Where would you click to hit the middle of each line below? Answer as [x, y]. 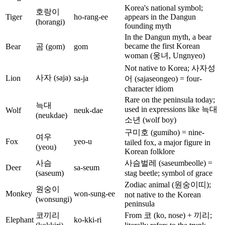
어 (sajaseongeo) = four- [163, 79]
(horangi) [50, 22]
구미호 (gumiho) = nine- [164, 133]
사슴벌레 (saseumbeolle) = [168, 163]
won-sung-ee [94, 194]
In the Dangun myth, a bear [168, 37]
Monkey [19, 194]
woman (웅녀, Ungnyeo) [165, 56]
